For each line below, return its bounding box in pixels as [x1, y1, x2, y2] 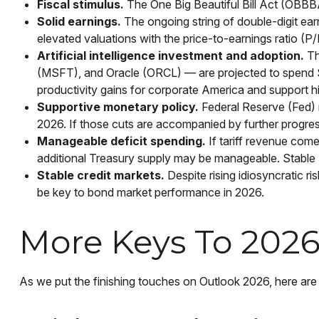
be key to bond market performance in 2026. [36, 185, 264, 200]
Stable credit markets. [36, 168, 164, 183]
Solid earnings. [36, 14, 121, 29]
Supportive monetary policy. [36, 100, 199, 115]
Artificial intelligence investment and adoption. [36, 48, 304, 63]
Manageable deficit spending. [36, 134, 206, 149]
